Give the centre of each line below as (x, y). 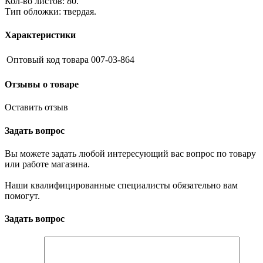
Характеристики (40, 35)
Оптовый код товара (48, 59)
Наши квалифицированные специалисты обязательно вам (121, 185)
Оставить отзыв (36, 107)
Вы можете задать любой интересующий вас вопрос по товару (130, 153)
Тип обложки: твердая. (50, 12)
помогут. (22, 195)
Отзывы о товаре (42, 85)
